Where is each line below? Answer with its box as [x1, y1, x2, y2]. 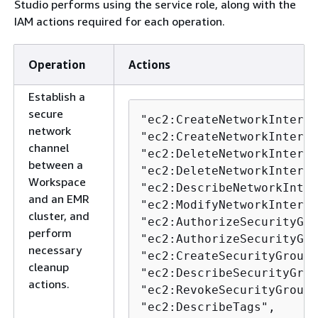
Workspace [28, 175, 86, 189]
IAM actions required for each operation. [14, 14, 225, 28]
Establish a [28, 89, 85, 104]
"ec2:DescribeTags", [141, 300, 275, 314]
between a [28, 158, 83, 172]
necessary [28, 243, 82, 257]
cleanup [28, 260, 69, 274]
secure [28, 106, 63, 121]
